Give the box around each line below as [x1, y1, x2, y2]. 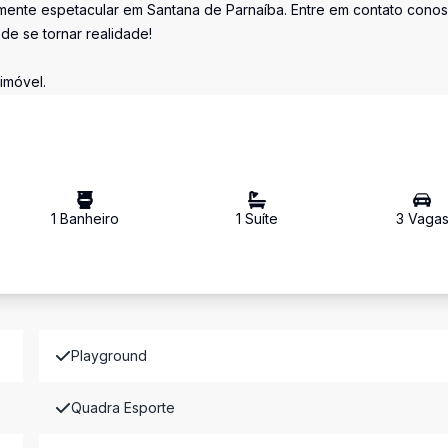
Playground [70, 347, 147, 364]
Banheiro [56, 210, 120, 227]
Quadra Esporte [70, 399, 175, 416]
